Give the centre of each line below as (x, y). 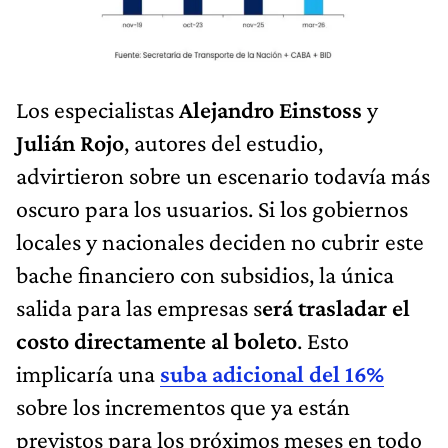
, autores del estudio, (223, 142)
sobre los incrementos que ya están (183, 406)
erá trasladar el (336, 307)
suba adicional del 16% (272, 373)
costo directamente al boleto (156, 340)
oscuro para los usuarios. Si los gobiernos (212, 208)
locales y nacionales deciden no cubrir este (220, 241)
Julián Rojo (70, 142)
